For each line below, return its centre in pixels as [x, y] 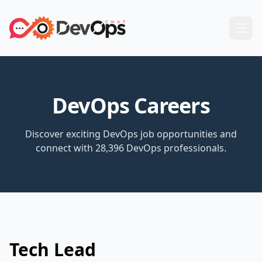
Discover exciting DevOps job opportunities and [131, 134]
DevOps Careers [131, 106]
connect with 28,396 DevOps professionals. [131, 148]
